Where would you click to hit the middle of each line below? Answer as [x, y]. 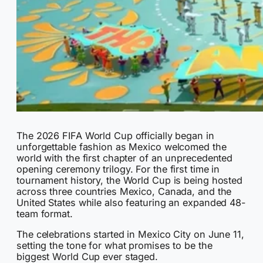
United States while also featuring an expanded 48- [131, 203]
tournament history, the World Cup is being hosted [130, 180]
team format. [45, 214]
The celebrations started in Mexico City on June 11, [130, 235]
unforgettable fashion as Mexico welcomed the [122, 147]
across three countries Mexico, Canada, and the [124, 191]
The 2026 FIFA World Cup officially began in [115, 136]
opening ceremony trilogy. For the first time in [118, 169]
